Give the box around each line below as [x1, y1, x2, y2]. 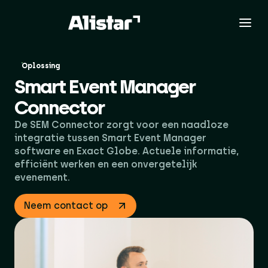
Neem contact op [24, 200, 108, 211]
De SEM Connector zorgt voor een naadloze [14, 119, 229, 130]
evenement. [14, 172, 70, 183]
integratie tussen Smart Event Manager [14, 132, 206, 144]
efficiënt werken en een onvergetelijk [14, 159, 197, 170]
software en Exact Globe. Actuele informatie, [14, 145, 239, 157]
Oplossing [22, 62, 60, 70]
